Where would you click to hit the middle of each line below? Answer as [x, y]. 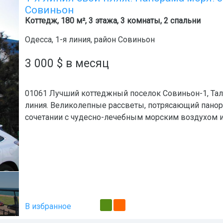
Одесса [38, 40]
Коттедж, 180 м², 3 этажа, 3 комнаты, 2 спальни [113, 21]
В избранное [48, 206]
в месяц [86, 63]
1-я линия [73, 40]
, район [104, 40]
